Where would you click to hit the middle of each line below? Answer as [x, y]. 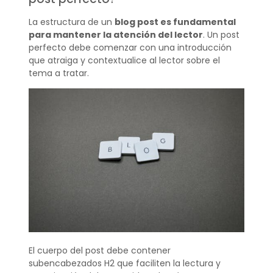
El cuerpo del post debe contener [99, 251]
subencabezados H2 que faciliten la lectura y [124, 264]
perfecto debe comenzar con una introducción [130, 47]
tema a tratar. [58, 73]
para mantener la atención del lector [115, 34]
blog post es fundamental [175, 22]
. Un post [221, 34]
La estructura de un [71, 22]
